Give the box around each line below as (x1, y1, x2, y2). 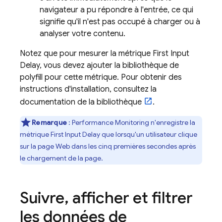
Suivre (20, 188, 64, 208)
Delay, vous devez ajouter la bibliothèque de (20, 60, 179, 70)
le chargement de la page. (20, 154, 103, 163)
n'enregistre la (149, 118, 195, 127)
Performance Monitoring (72, 118, 149, 127)
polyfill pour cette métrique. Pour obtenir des (20, 72, 182, 82)
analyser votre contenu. (40, 29, 125, 39)
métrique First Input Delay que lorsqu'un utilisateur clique (20, 130, 197, 139)
